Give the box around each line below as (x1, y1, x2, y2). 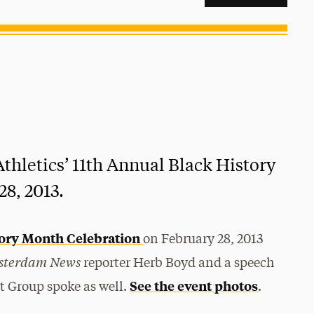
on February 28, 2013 (143, 233, 264, 246)
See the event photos (130, 277, 259, 294)
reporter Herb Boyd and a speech (81, 257, 275, 270)
